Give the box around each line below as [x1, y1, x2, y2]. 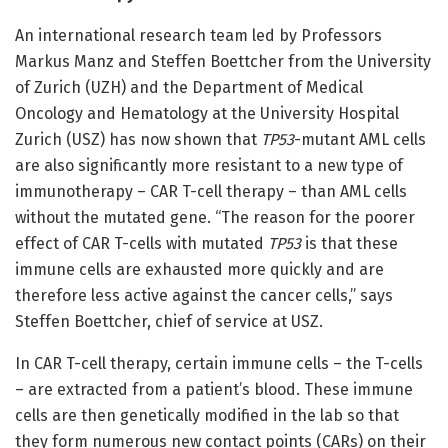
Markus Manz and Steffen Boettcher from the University [15, 51, 431, 71]
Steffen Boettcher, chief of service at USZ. [15, 311, 323, 331]
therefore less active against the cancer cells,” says [15, 285, 393, 305]
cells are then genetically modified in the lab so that [15, 405, 399, 425]
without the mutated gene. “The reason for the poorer [15, 207, 415, 227]
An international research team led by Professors [15, 25, 382, 45]
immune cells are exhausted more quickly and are [15, 259, 384, 279]
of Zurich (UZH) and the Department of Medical [15, 77, 363, 97]
